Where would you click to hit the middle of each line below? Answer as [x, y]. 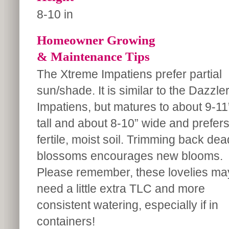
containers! [66, 221]
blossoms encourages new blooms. [130, 156]
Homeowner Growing [96, 40]
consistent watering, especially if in [127, 205]
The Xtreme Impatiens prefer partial [129, 74]
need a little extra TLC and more [121, 189]
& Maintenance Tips [93, 56]
